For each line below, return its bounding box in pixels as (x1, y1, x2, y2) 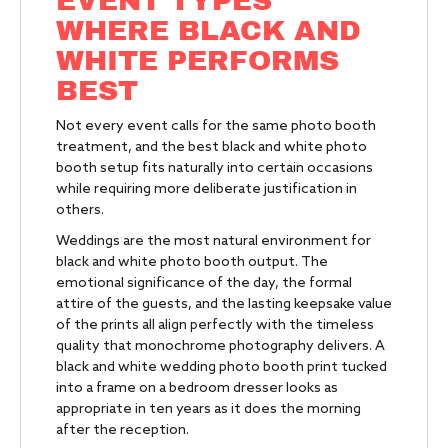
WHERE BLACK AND (56, 15, 361, 47)
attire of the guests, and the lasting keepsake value (56, 296, 392, 314)
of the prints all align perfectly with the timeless (56, 317, 374, 335)
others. (56, 202, 104, 220)
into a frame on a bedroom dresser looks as (56, 380, 338, 398)
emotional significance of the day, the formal (56, 275, 352, 293)
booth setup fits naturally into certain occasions (56, 160, 373, 178)
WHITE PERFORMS (56, 45, 339, 77)
